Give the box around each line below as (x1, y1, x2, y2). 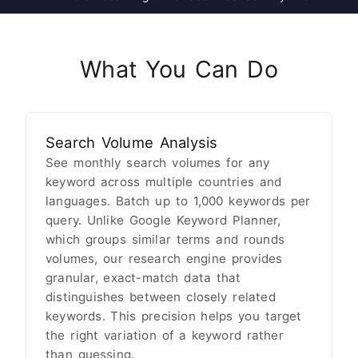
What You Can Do (80, 55, 278, 84)
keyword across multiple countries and (46, 174, 282, 190)
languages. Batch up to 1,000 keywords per (46, 193, 311, 209)
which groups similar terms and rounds (46, 232, 284, 248)
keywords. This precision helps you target (46, 308, 302, 324)
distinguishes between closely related (46, 289, 276, 305)
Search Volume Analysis (46, 133, 218, 152)
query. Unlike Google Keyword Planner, (46, 213, 281, 229)
